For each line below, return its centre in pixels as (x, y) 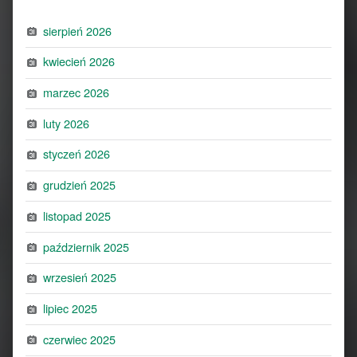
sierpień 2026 (78, 30)
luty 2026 (67, 123)
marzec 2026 (76, 92)
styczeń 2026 (77, 154)
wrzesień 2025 (80, 277)
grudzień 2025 (80, 185)
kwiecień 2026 (79, 61)
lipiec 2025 (71, 308)
